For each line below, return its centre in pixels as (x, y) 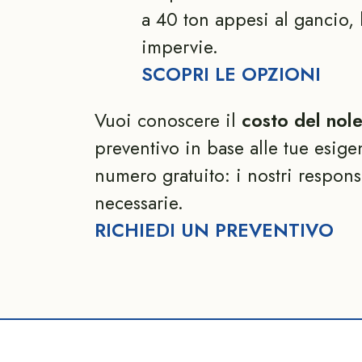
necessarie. (139, 202)
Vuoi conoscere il (168, 120)
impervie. (179, 46)
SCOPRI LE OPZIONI (231, 74)
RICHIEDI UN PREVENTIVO (214, 230)
